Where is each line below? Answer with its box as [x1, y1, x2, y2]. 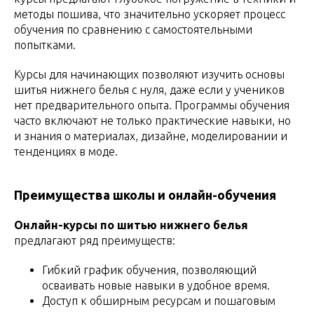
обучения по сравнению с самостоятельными [14, 22, 252, 36]
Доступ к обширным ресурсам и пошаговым [42, 294, 275, 307]
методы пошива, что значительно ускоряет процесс [14, 7, 285, 20]
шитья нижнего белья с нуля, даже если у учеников [14, 83, 285, 96]
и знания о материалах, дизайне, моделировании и [14, 129, 287, 142]
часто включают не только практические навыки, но [14, 114, 291, 127]
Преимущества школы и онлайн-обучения [14, 187, 276, 202]
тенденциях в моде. [14, 144, 118, 158]
